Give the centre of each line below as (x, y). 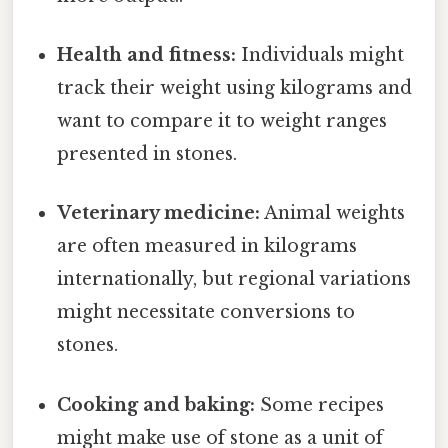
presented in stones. (147, 154)
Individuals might (320, 55)
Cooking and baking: (156, 404)
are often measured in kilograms (207, 246)
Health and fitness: (147, 55)
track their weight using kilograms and (235, 88)
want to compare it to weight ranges (222, 121)
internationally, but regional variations (234, 279)
